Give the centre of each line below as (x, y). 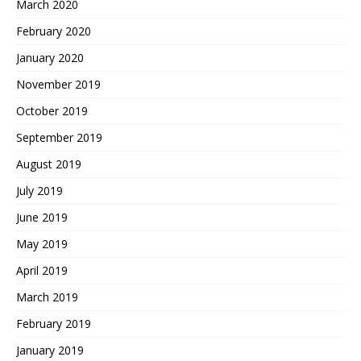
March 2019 (47, 297)
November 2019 (58, 84)
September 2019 (59, 137)
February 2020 (54, 31)
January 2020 (50, 57)
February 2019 (54, 323)
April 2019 (42, 270)
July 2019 (39, 190)
